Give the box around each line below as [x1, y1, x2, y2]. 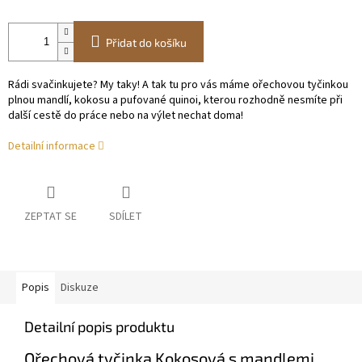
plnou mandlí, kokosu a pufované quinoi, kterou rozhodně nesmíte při [8, 92, 343, 109]
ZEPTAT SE [24, 208, 77, 225]
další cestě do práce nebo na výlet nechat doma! [8, 107, 246, 124]
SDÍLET [109, 208, 142, 225]
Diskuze [61, 280, 99, 297]
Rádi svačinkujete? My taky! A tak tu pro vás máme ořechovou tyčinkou [8, 77, 348, 94]
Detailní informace [8, 138, 95, 155]
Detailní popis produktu [24, 318, 175, 336]
